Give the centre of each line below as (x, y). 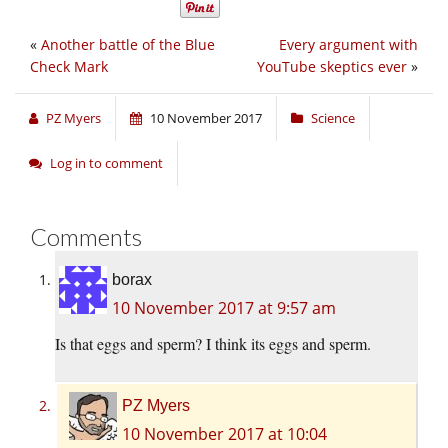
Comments (86, 236)
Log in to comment (106, 162)
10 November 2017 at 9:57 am (224, 307)
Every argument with (348, 44)
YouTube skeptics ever (332, 66)
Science (333, 117)
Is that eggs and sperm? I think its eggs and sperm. (213, 343)
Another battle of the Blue (128, 44)
